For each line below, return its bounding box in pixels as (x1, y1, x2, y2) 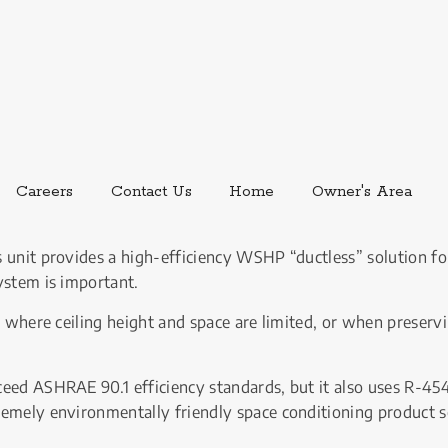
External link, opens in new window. (71, 180, 329, 200)
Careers (15, 181, 73, 201)
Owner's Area (311, 181, 412, 201)
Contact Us (110, 181, 192, 201)
